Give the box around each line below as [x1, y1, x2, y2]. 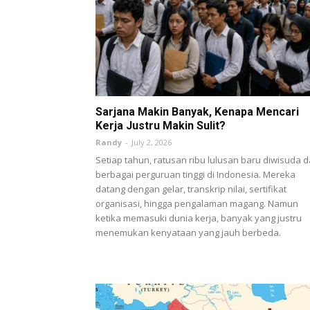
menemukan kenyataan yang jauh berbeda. [95, 226, 281, 239]
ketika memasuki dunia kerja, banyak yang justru [95, 211, 302, 224]
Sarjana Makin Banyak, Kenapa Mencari [95, 104, 299, 118]
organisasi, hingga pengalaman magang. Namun [95, 197, 298, 210]
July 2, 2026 [131, 136, 172, 147]
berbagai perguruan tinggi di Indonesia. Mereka [95, 167, 295, 181]
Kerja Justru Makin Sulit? [95, 118, 226, 132]
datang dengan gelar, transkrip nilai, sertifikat [95, 182, 286, 195]
